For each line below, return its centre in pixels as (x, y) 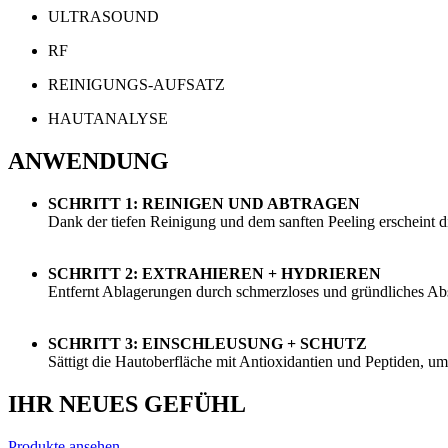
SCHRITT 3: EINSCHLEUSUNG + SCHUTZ (207, 343)
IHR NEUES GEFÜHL (127, 403)
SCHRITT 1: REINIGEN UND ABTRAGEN (204, 203)
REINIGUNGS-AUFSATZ (136, 85)
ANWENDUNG (88, 161)
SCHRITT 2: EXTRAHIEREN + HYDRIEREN (214, 273)
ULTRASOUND (103, 17)
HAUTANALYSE (108, 119)
